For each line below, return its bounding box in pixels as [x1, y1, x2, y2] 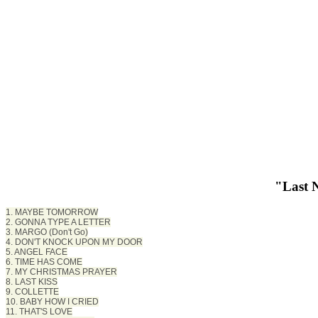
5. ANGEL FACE [6, 247, 67, 258]
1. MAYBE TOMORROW [6, 207, 98, 218]
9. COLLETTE [6, 287, 59, 297]
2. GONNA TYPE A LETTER [6, 217, 111, 228]
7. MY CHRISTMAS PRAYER [6, 267, 117, 278]
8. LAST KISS [6, 277, 57, 287]
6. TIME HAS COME [6, 257, 82, 268]
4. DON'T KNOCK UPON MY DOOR [6, 237, 143, 248]
